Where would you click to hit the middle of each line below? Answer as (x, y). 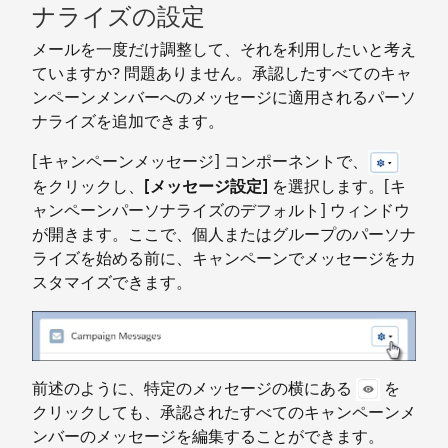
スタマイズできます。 (112, 283)
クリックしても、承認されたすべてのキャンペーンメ (224, 413)
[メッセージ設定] (206, 187)
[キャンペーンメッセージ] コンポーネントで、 (200, 161)
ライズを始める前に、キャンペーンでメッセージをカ (224, 259)
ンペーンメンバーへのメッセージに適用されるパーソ (224, 97)
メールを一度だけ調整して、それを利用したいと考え (224, 49)
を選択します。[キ (337, 187)
